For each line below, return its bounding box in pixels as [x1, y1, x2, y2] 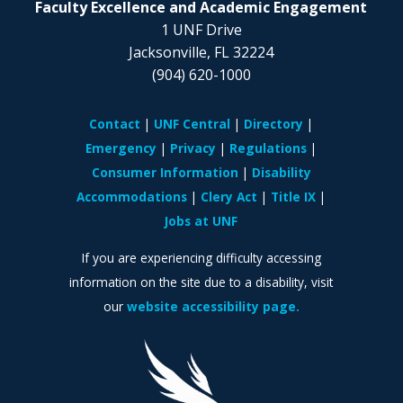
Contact [89, 115, 141, 133]
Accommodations [76, 188, 188, 206]
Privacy [170, 139, 217, 157]
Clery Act [201, 188, 258, 206]
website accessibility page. [126, 298, 300, 316]
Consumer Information [91, 164, 238, 182]
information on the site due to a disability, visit [69, 273, 334, 291]
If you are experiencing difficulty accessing [81, 249, 321, 267]
